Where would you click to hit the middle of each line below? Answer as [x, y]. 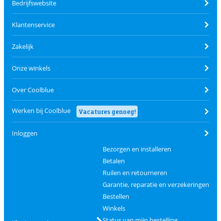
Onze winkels [31, 68]
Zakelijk [23, 46]
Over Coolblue [33, 90]
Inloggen [25, 133]
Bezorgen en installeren [137, 149]
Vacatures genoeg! [107, 111]
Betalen [113, 161]
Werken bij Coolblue [41, 110]
